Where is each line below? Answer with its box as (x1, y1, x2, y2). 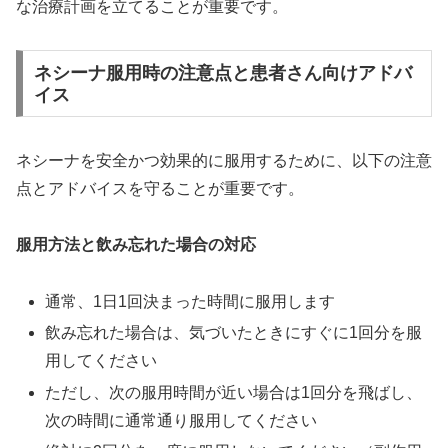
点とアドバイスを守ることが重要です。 (16, 179, 304, 197)
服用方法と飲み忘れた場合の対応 (16, 236, 256, 254)
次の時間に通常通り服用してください (45, 411, 318, 429)
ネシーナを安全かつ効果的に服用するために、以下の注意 (16, 151, 432, 169)
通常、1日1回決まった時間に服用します (45, 293, 336, 311)
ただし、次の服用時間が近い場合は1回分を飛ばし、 (45, 383, 423, 401)
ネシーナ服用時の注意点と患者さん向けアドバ (33, 62, 412, 83)
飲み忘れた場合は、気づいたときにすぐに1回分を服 (45, 324, 423, 342)
